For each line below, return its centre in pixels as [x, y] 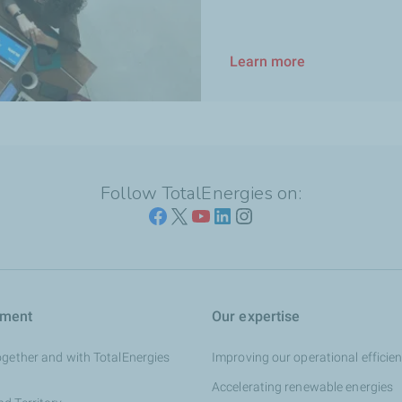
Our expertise [256, 316]
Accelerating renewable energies [303, 387]
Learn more [267, 62]
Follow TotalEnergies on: [201, 193]
